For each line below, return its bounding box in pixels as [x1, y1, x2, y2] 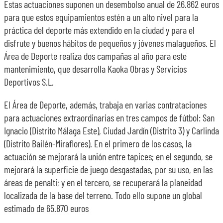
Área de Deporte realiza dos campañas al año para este [4, 50, 187, 62]
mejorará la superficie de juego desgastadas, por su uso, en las [4, 163, 213, 175]
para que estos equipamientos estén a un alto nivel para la [4, 11, 198, 23]
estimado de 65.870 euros [4, 202, 89, 214]
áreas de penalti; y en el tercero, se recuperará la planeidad [4, 176, 202, 188]
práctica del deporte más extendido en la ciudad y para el [4, 24, 195, 36]
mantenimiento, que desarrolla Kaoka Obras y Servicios [4, 63, 187, 75]
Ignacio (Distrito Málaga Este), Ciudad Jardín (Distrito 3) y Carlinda [4, 124, 219, 136]
